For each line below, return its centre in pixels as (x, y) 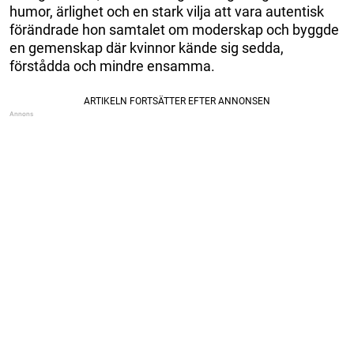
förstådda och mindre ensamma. (112, 66)
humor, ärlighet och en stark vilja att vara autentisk (167, 11)
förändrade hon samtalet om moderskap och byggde (174, 29)
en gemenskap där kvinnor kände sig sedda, (147, 47)
